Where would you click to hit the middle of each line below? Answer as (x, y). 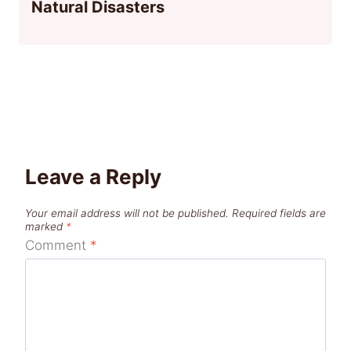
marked (45, 227)
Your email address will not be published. (127, 213)
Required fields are (279, 213)
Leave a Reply (93, 176)
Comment (58, 245)
